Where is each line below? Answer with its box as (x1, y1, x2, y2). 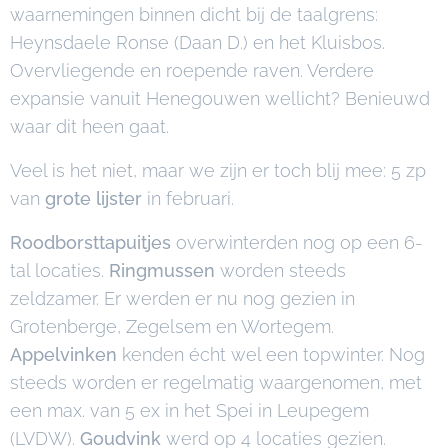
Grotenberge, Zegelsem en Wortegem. (10, 316, 334, 337)
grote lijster (45, 188, 142, 209)
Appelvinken (10, 344, 122, 365)
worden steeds (220, 260, 346, 281)
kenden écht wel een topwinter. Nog (122, 344, 425, 365)
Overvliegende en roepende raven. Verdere (10, 60, 374, 81)
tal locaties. (10, 260, 109, 281)
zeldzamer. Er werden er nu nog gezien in (10, 288, 355, 309)
